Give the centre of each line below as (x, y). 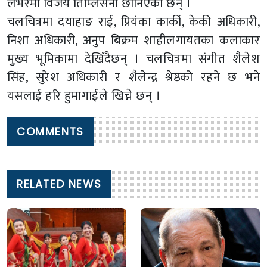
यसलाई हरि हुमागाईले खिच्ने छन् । (84, 96)
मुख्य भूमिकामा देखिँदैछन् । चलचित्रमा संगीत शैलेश (133, 59)
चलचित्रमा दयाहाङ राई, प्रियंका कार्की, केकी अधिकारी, (133, 22)
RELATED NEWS (59, 184)
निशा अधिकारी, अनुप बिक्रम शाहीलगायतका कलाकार (133, 41)
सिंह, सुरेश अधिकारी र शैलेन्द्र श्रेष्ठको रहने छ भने (133, 77)
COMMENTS (50, 132)
